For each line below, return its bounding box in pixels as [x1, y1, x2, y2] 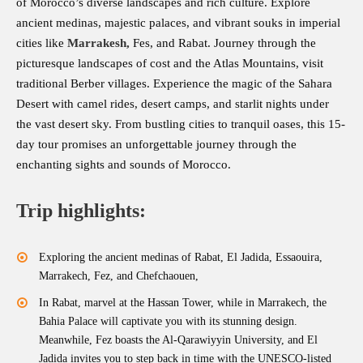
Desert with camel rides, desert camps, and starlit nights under [16, 97, 329, 111]
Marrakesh [67, 36, 126, 50]
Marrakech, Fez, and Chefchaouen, [39, 270, 199, 283]
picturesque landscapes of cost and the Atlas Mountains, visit [16, 57, 323, 70]
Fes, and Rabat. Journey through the [130, 36, 316, 50]
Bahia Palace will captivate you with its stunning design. [39, 315, 297, 328]
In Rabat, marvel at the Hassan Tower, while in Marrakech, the [39, 297, 327, 310]
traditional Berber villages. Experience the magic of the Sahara [16, 77, 332, 91]
